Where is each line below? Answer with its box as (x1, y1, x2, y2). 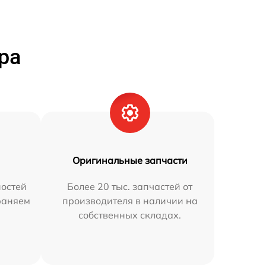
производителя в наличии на (62, 195, 198, 207)
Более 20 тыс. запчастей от (67, 180, 193, 193)
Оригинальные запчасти (72, 154, 188, 167)
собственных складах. (78, 209, 182, 221)
